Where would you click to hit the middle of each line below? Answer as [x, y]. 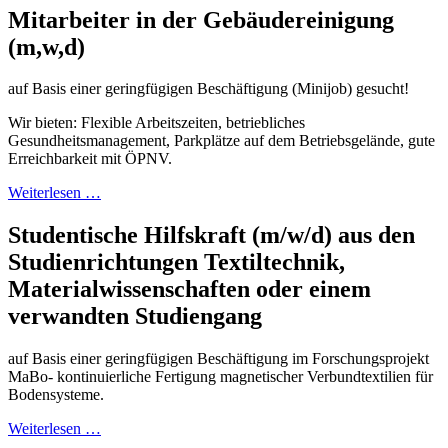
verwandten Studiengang [135, 316]
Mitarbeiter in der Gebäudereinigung [201, 19]
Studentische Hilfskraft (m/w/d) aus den [211, 235]
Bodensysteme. [56, 395]
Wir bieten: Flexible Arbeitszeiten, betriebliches [156, 123]
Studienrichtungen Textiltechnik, [176, 262]
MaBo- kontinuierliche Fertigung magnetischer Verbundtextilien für [220, 377]
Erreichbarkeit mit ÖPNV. [90, 159]
